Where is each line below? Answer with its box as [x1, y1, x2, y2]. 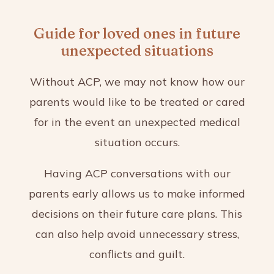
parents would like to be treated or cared [29, 94, 245, 109]
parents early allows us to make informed [29, 186, 245, 201]
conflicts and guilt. [89, 246, 185, 261]
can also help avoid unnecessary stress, [35, 226, 239, 241]
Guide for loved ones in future [34, 24, 240, 42]
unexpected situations [61, 41, 213, 59]
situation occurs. [94, 135, 180, 149]
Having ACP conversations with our [43, 166, 231, 180]
